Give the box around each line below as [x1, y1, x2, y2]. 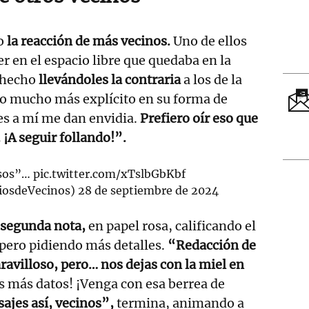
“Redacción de [168, 237, 256, 253]
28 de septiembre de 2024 [78, 183, 219, 197]
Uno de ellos [173, 32, 247, 49]
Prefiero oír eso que [140, 110, 258, 126]
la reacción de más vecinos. [7, 32, 173, 49]
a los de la [181, 71, 242, 88]
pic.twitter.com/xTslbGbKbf [33, 166, 186, 181]
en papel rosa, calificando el [86, 217, 256, 234]
